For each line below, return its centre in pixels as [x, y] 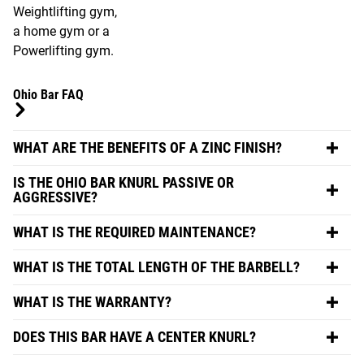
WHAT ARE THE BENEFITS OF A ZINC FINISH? [147, 147]
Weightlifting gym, [65, 11]
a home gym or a [61, 31]
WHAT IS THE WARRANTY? [92, 301]
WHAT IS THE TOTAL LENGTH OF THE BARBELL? [156, 266]
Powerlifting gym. [63, 50]
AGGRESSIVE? [55, 197]
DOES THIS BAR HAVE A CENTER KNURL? [134, 336]
